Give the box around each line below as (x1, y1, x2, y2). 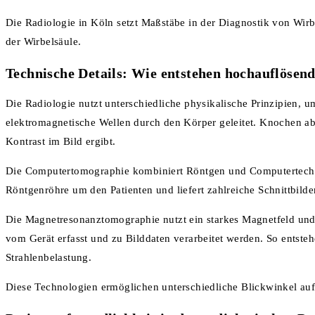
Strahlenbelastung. (6, 252, 92, 264)
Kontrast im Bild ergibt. (6, 136, 116, 148)
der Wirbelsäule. (6, 36, 82, 48)
